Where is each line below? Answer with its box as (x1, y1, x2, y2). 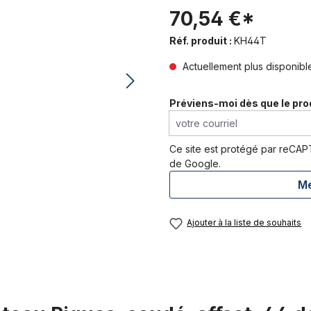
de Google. (169, 158, 221, 170)
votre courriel (169, 111, 230, 124)
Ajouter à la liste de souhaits (187, 217, 302, 228)
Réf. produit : (169, 35, 234, 47)
